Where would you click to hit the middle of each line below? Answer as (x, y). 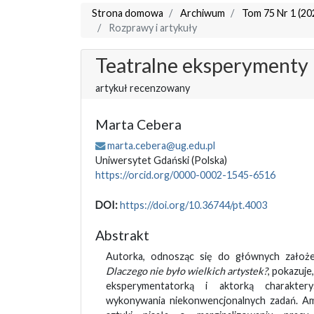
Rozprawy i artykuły (151, 28)
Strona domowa (127, 13)
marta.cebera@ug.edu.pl (161, 146)
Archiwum (202, 13)
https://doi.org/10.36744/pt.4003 (193, 205)
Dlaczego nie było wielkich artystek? (186, 271)
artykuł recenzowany (142, 88)
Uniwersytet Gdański (143, 161)
